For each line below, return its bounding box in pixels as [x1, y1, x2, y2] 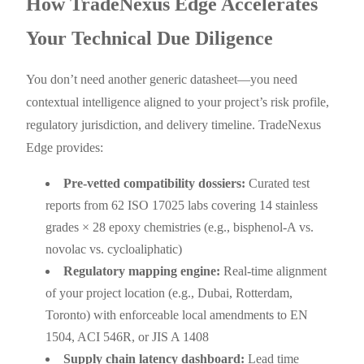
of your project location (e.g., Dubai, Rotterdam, [45, 285, 293, 300]
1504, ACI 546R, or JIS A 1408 [45, 329, 210, 344]
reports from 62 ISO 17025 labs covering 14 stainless [45, 197, 318, 212]
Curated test [245, 175, 310, 190]
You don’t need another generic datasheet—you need [26, 71, 298, 86]
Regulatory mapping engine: [63, 263, 221, 278]
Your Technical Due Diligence [26, 27, 274, 49]
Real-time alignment [220, 263, 327, 278]
